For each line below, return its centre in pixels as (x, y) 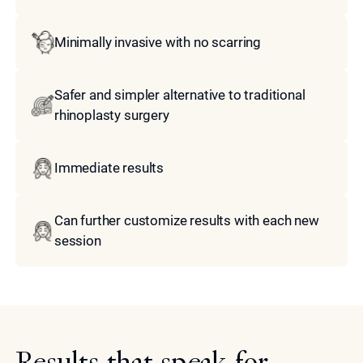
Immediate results (109, 168)
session (77, 241)
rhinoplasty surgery (111, 115)
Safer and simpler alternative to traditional (179, 95)
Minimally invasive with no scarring (158, 42)
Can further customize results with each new (186, 221)
